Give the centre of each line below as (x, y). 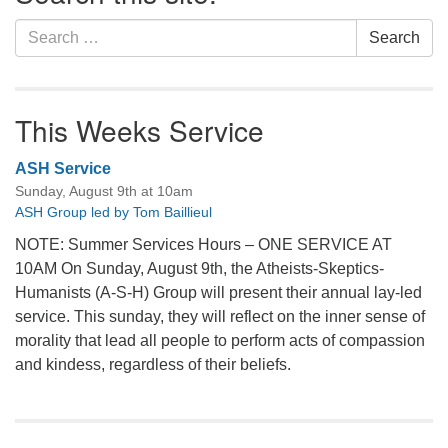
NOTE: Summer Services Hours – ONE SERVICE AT (203, 244)
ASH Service (63, 168)
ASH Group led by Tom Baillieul (113, 212)
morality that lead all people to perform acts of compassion (220, 340)
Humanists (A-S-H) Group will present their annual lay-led (218, 292)
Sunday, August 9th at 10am (104, 191)
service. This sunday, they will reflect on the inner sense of (220, 316)
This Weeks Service (139, 130)
